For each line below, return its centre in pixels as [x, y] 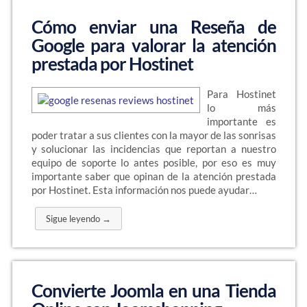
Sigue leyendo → [78, 219]
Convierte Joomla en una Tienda [153, 291]
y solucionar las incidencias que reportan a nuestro [153, 149]
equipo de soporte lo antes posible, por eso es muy [153, 162]
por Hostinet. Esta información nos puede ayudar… [144, 190]
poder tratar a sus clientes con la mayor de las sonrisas [153, 135]
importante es [241, 121]
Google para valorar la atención [153, 45]
